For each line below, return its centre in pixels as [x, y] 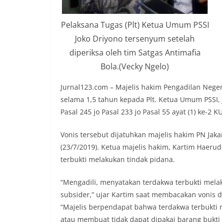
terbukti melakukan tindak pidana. [118, 159]
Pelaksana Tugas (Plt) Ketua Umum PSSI [135, 25]
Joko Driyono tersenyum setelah [135, 38]
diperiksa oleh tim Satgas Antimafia [135, 52]
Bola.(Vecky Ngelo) [135, 66]
